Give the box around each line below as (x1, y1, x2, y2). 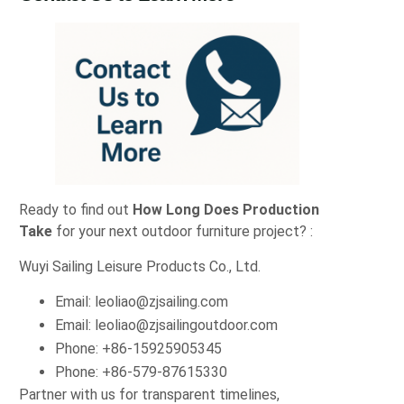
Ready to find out (19, 201, 133, 219)
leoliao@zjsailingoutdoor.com (95, 316, 279, 334)
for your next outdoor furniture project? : (52, 223, 314, 241)
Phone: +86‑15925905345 (55, 339, 223, 357)
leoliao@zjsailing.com (95, 292, 229, 310)
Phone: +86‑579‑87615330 (55, 363, 228, 381)
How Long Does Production (133, 201, 320, 219)
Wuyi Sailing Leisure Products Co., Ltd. (19, 257, 262, 275)
